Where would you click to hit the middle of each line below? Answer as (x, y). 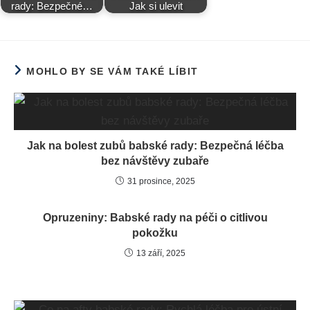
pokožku (155, 232)
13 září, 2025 (161, 253)
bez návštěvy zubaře (155, 161)
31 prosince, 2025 (161, 181)
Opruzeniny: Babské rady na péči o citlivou (155, 217)
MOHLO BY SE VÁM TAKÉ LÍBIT (112, 71)
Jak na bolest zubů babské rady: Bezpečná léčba (155, 145)
